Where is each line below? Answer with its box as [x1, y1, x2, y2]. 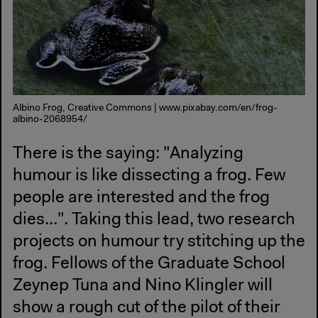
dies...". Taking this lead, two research [13, 211, 295, 229]
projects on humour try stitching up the [13, 233, 305, 251]
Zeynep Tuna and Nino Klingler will [13, 277, 273, 295]
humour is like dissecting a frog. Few [13, 167, 285, 185]
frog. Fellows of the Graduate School [13, 255, 285, 273]
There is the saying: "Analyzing [13, 145, 243, 163]
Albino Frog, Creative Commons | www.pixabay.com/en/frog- [13, 103, 278, 113]
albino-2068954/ [13, 114, 87, 124]
